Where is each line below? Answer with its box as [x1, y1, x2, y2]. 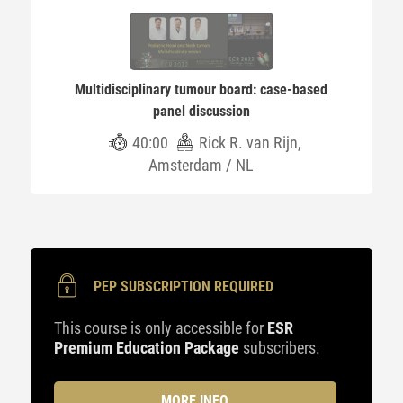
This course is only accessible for [53, 318, 267, 337]
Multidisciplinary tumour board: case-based [75, 81, 328, 98]
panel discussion [152, 103, 250, 120]
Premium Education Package [53, 338, 239, 357]
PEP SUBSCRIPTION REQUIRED [93, 278, 273, 295]
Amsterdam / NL [148, 156, 255, 175]
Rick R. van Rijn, [198, 133, 301, 152]
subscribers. [238, 338, 320, 357]
